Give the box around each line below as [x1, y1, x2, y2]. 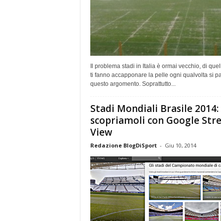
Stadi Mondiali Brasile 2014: [90, 102, 219, 115]
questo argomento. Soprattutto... [90, 80, 176, 87]
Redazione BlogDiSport [90, 141, 157, 149]
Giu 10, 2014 [164, 141, 196, 149]
